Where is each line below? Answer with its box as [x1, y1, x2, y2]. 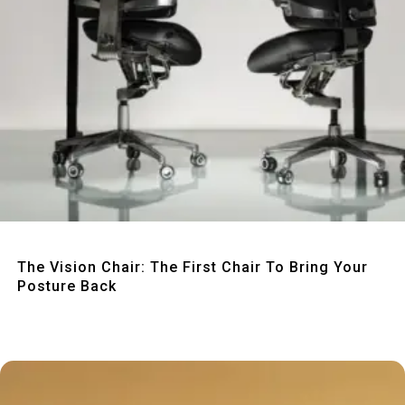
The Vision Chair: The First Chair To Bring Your [17, 259, 369, 276]
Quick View [160, 242, 238, 260]
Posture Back [17, 278, 118, 295]
